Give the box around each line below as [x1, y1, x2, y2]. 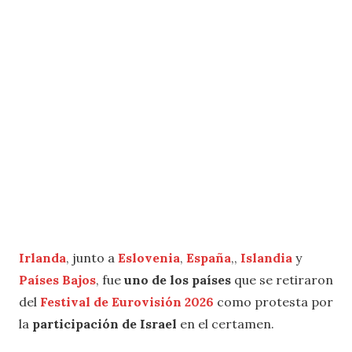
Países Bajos [19, 272, 96, 288]
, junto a [66, 250, 118, 266]
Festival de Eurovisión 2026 [40, 294, 214, 310]
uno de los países [124, 272, 231, 288]
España [186, 250, 231, 266]
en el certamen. [177, 316, 277, 332]
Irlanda [19, 250, 66, 266]
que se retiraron [231, 272, 333, 288]
